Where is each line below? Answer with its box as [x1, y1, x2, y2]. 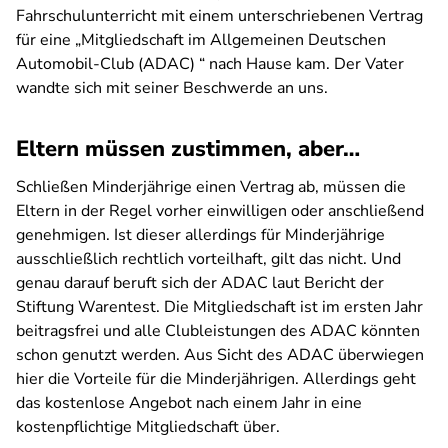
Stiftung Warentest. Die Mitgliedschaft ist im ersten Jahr [16, 296, 423, 318]
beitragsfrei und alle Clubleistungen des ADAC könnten [16, 320, 420, 342]
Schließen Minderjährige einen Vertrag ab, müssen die [16, 176, 406, 198]
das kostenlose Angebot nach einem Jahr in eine [16, 392, 362, 414]
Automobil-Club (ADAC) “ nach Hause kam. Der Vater [16, 53, 404, 75]
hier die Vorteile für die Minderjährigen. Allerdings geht [16, 368, 416, 390]
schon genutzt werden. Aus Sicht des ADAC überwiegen [16, 344, 424, 366]
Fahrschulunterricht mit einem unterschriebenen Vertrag [16, 5, 423, 27]
